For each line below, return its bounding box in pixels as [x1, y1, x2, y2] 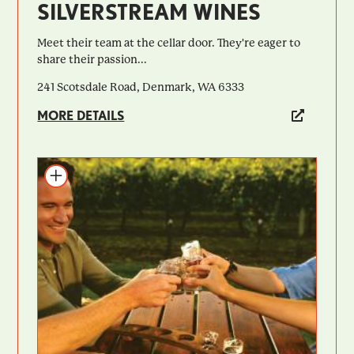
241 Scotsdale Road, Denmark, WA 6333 [37, 81, 245, 94]
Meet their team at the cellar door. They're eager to [37, 36, 301, 50]
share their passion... [37, 53, 148, 66]
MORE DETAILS [37, 108, 125, 124]
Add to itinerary [43, 164, 130, 182]
